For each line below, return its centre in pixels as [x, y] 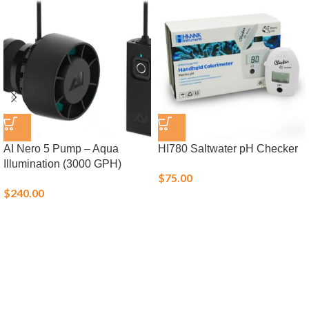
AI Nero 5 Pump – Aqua [61, 149]
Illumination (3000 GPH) [62, 164]
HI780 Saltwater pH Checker [228, 149]
